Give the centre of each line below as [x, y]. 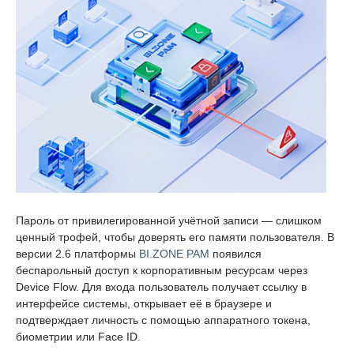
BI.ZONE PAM [174, 253]
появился [235, 253]
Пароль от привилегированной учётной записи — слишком [169, 220]
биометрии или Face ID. [78, 336]
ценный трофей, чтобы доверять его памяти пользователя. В [175, 237]
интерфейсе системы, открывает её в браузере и [144, 303]
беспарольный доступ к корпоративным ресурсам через [162, 270]
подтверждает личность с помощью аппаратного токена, [163, 320]
